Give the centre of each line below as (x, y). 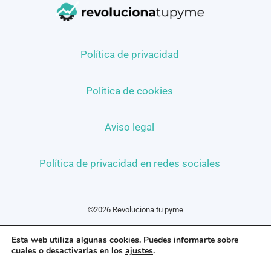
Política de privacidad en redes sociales (129, 163)
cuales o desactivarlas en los (68, 251)
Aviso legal (129, 127)
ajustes (139, 251)
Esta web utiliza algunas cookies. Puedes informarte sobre (125, 240)
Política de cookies (129, 90)
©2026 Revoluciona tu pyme (135, 209)
